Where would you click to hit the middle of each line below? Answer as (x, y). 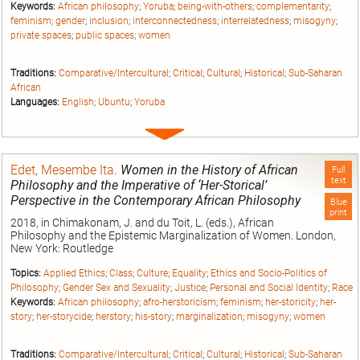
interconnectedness (175, 21)
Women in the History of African (209, 170)
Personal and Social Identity (269, 288)
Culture (152, 274)
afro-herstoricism (180, 303)
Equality (189, 274)
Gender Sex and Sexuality (117, 288)
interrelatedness (255, 21)
